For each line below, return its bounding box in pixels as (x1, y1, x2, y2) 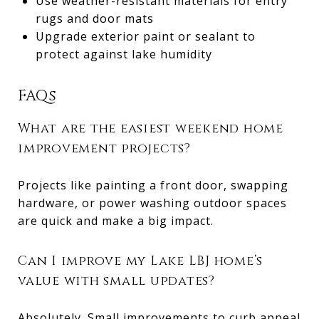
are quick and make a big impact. (18, 212, 214, 229)
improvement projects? (18, 139, 191, 157)
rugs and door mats (35, 10, 154, 26)
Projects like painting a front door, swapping (18, 177, 288, 193)
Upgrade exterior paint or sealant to (35, 28, 256, 44)
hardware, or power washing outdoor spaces (18, 194, 287, 211)
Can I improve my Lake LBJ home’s (18, 251, 263, 270)
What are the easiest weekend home (18, 119, 283, 137)
